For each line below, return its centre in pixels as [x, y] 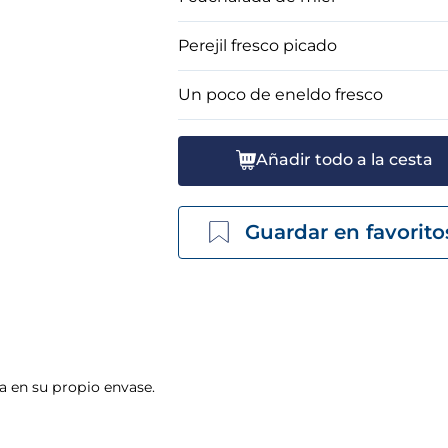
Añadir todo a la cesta [344, 160]
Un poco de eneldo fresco [281, 94]
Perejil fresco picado [258, 45]
